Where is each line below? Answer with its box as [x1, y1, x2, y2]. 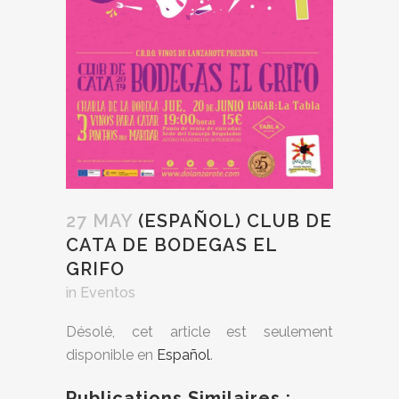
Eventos [80, 284, 135, 301]
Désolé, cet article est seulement [66, 323, 333, 340]
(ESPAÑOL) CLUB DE [133, 210, 332, 232]
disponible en [66, 346, 157, 363]
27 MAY [66, 210, 133, 232]
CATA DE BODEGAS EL [66, 234, 277, 256]
